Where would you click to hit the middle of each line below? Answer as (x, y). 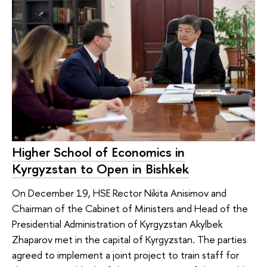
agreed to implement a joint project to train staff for (125, 254)
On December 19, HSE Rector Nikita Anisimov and (119, 193)
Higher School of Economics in (98, 152)
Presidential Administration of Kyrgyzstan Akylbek (117, 223)
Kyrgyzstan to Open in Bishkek (100, 169)
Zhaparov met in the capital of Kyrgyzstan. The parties (129, 239)
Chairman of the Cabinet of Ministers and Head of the (130, 208)
